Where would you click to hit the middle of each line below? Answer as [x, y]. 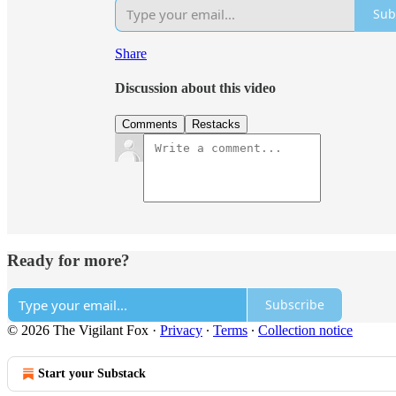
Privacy [181, 330]
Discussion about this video [195, 88]
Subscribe [295, 305]
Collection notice [305, 330]
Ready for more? [69, 261]
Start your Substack [92, 373]
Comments [150, 125]
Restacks [216, 125]
